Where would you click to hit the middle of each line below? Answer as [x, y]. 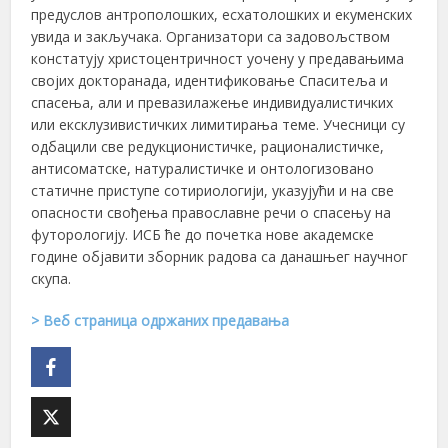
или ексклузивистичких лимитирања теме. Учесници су [218, 124]
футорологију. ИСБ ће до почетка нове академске [203, 234]
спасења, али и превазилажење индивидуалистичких [212, 102]
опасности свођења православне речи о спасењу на [211, 212]
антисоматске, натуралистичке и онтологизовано [203, 168]
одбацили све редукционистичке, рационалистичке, [208, 146]
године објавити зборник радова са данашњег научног [220, 256]
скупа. [51, 278]
